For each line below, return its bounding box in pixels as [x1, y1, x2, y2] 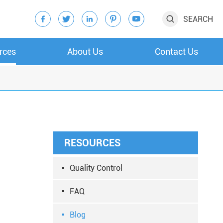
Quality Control [70, 163, 122, 173]
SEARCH [183, 14, 213, 24]
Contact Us [154, 46, 198, 57]
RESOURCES [64, 137, 120, 149]
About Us [67, 46, 104, 57]
